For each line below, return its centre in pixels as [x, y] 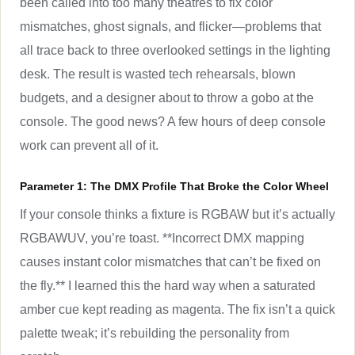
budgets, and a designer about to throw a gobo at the [167, 97]
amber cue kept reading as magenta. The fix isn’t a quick [177, 309]
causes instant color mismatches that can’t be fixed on [170, 261]
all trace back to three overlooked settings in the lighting [175, 50]
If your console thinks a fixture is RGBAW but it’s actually [177, 214]
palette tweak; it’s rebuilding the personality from [155, 333]
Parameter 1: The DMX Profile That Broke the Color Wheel [174, 186]
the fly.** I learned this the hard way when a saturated [168, 285]
